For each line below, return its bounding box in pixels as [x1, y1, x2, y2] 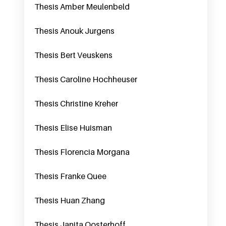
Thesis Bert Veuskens [34, 50, 112, 60]
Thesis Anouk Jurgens [34, 26, 115, 36]
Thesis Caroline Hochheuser [34, 74, 137, 84]
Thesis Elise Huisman [34, 123, 112, 133]
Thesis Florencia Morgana [34, 147, 130, 157]
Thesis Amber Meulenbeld [34, 2, 130, 12]
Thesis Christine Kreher [34, 98, 118, 108]
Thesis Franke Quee [34, 171, 106, 181]
